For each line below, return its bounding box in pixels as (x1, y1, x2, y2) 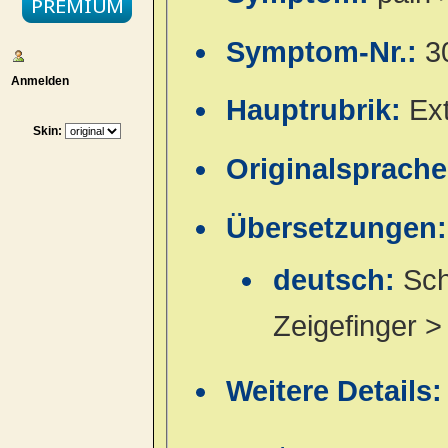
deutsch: (272, 264, 403, 297)
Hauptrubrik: (226, 94, 410, 127)
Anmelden (4, 73, 69, 88)
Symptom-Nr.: (226, 35, 426, 68)
